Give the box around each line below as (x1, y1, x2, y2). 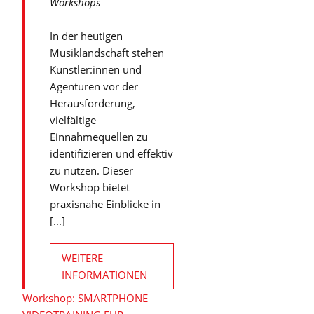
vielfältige (50, 113, 96, 127)
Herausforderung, (50, 96, 135, 110)
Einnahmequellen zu (50, 130, 148, 144)
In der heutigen (50, 29, 123, 43)
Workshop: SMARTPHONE (22, 291, 148, 305)
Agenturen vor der (50, 79, 138, 93)
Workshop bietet (50, 180, 130, 194)
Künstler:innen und (50, 62, 142, 76)
